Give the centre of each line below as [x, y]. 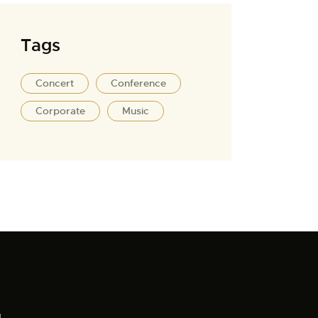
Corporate [61, 111]
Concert [55, 83]
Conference [139, 83]
